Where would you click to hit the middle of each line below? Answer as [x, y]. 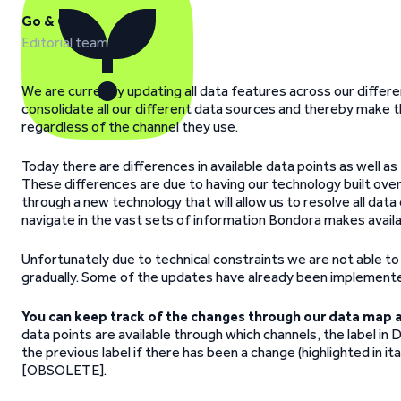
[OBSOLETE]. [64, 370]
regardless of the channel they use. [130, 127]
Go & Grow [57, 21]
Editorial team [65, 43]
